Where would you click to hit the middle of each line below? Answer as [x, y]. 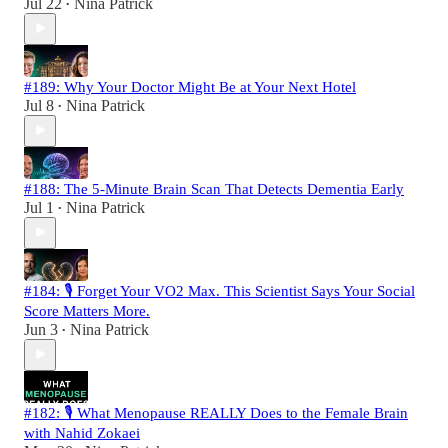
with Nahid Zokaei [82, 432]
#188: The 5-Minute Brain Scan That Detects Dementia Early [214, 188]
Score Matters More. [87, 310]
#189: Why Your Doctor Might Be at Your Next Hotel [190, 86]
